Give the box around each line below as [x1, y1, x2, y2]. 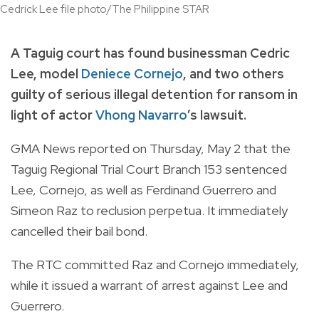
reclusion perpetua [97, 202, 202, 219]
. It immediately [202, 202, 288, 219]
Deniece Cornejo [81, 65, 183, 82]
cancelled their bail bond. [11, 222, 147, 239]
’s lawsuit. [187, 106, 246, 123]
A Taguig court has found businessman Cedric [11, 44, 290, 61]
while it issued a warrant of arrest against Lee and [11, 276, 288, 293]
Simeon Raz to [11, 202, 97, 219]
